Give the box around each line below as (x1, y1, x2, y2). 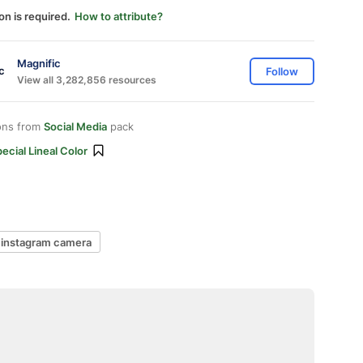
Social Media (44, 120, 107, 133)
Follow (266, 65, 298, 78)
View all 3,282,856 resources (17, 73, 156, 86)
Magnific (17, 56, 61, 70)
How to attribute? (75, 10, 163, 23)
